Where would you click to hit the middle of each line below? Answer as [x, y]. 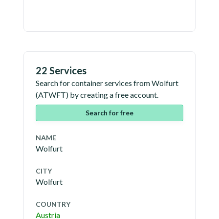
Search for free [109, 113]
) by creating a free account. [112, 95]
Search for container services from [94, 83]
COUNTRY [53, 204]
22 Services [61, 70]
